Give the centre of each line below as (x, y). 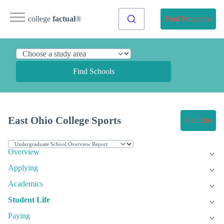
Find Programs (188, 19)
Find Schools (93, 71)
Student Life (29, 200)
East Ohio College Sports (64, 120)
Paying (19, 216)
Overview (24, 152)
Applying (23, 168)
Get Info (198, 120)
